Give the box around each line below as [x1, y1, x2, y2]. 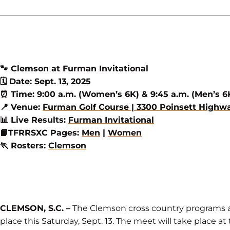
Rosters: [8, 141, 48, 150]
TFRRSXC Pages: [8, 128, 82, 138]
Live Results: [8, 115, 68, 125]
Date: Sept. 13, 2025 [7, 76, 91, 86]
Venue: [8, 102, 43, 112]
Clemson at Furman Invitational [8, 64, 148, 73]
